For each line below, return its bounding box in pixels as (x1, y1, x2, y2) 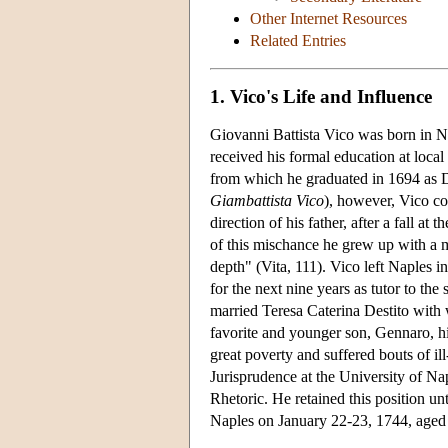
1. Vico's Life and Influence (210, 85, 432, 107)
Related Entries (250, 32, 346, 50)
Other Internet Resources (250, 10, 407, 28)
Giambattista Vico (210, 191, 324, 209)
